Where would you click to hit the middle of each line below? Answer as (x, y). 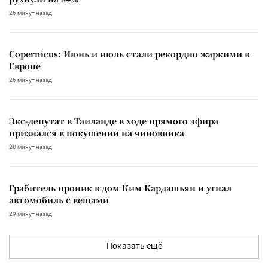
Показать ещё (134, 246)
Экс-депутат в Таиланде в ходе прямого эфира (114, 121)
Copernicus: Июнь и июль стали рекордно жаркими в (129, 54)
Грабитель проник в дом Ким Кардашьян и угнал (120, 188)
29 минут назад (31, 214)
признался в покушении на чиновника (97, 133)
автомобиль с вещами (59, 200)
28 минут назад (31, 147)
